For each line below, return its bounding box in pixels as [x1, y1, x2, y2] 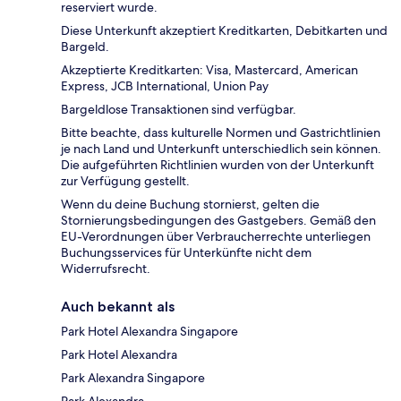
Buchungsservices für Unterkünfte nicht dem [61, 244, 311, 261]
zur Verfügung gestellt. [61, 173, 190, 190]
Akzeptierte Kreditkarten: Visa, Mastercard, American [61, 62, 358, 79]
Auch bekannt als [61, 298, 175, 316]
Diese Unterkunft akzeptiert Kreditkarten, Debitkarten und [61, 22, 388, 39]
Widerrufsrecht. [61, 260, 150, 277]
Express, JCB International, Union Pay [61, 78, 269, 95]
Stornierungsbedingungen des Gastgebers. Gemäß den [61, 212, 376, 229]
